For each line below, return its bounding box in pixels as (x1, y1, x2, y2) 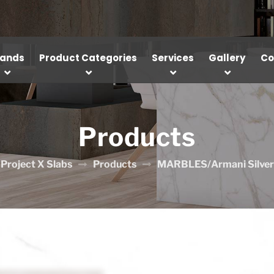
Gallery (209, 51, 246, 64)
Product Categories (39, 51, 138, 64)
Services (152, 51, 194, 64)
